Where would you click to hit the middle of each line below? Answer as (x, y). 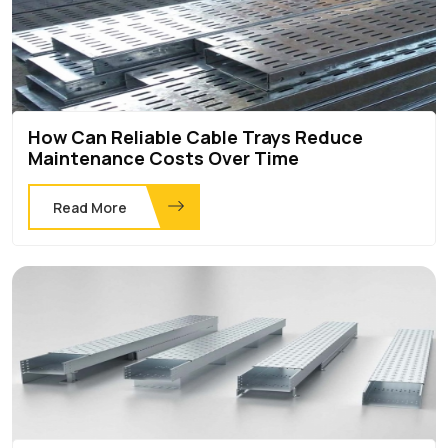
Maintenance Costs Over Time (163, 157)
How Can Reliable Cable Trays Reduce (195, 136)
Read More (90, 207)
